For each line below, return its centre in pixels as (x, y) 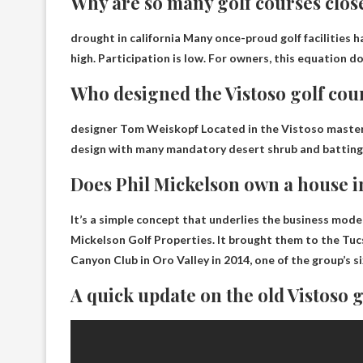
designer (95, 128)
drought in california (126, 38)
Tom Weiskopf (159, 128)
